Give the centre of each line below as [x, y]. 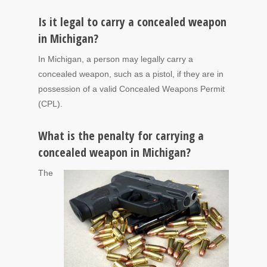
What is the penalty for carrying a [121, 136]
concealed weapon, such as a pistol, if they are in [131, 74]
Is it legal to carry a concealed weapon [132, 22]
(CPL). [50, 104]
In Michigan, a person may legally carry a [116, 59]
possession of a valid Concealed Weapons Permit [131, 89]
